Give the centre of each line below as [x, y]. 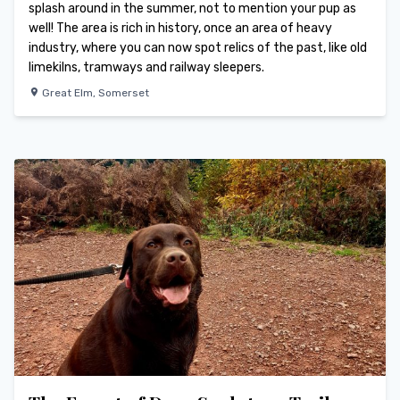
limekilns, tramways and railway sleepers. [146, 68]
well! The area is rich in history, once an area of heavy [180, 29]
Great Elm [67, 93]
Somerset [124, 93]
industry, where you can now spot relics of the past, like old [198, 48]
